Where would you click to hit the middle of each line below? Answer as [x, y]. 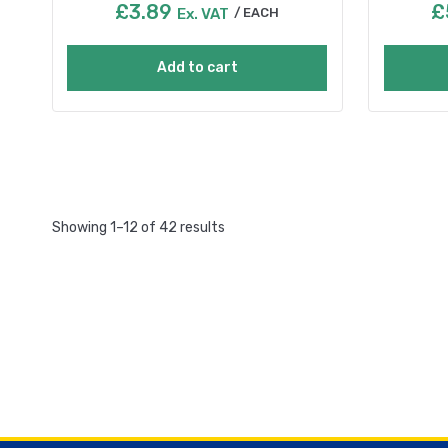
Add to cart [197, 68]
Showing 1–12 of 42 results [138, 228]
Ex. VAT [203, 14]
